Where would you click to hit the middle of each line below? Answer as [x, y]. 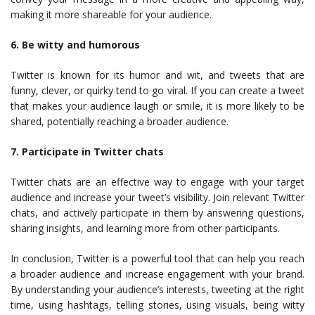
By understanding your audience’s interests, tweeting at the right [157, 289]
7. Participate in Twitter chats [87, 151]
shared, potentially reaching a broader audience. [120, 121]
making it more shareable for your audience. [111, 14]
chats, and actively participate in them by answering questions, [157, 212]
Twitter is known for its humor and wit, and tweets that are [157, 75]
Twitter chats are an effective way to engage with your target [157, 181]
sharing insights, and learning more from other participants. [145, 228]
